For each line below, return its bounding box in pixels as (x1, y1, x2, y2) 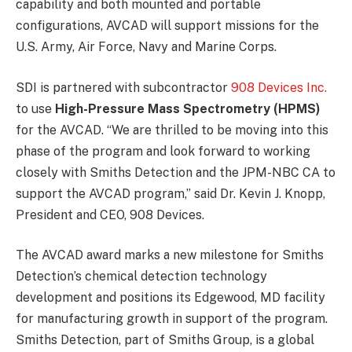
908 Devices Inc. (231, 79, 327, 95)
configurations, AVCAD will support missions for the (16, 18, 319, 34)
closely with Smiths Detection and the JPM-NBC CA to (16, 164, 335, 180)
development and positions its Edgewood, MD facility (16, 290, 325, 306)
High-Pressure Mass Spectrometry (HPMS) (55, 101, 321, 116)
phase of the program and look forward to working (16, 143, 310, 159)
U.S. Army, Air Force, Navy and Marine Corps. (16, 39, 277, 55)
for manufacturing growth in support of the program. (16, 311, 328, 327)
